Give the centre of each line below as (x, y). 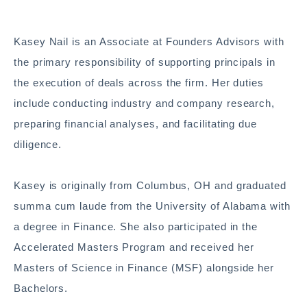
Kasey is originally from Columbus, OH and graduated (150, 186)
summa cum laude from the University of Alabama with (152, 206)
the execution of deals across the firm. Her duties (139, 83)
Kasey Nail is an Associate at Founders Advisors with (149, 42)
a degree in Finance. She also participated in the (136, 227)
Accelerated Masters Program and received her (134, 247)
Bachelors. (41, 288)
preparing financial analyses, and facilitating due (136, 124)
